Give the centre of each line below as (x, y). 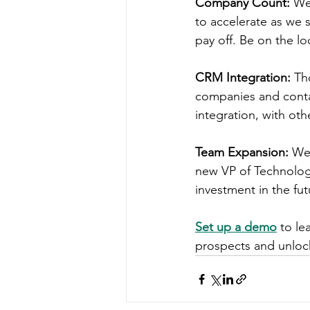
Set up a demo (236, 227)
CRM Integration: (243, 77)
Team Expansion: (242, 152)
